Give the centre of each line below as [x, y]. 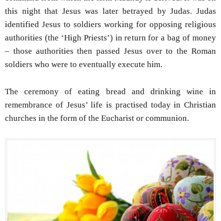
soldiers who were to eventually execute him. [84, 64]
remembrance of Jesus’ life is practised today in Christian [110, 105]
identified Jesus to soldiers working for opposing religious [110, 24]
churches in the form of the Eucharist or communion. [97, 118]
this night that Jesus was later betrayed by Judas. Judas [110, 11]
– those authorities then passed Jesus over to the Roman [110, 51]
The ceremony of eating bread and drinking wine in [110, 91]
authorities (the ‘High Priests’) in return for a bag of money [110, 38]
